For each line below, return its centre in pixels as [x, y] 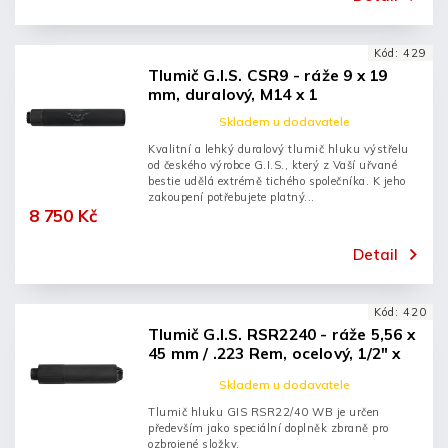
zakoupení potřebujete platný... [231, 197]
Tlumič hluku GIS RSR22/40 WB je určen [264, 412]
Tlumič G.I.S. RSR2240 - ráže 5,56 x [281, 334]
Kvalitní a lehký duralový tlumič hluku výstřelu [278, 149]
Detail [375, 254]
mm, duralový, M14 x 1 [233, 94]
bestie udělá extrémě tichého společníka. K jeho [277, 181]
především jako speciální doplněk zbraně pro [268, 428]
